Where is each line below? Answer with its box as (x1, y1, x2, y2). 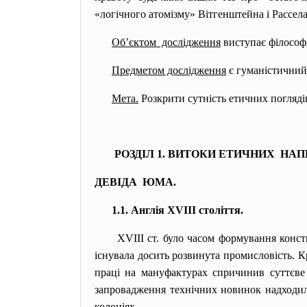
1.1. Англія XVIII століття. (112, 204, 243, 216)
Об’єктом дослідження (112, 36, 221, 48)
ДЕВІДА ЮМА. (95, 176, 176, 188)
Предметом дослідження (112, 64, 226, 76)
